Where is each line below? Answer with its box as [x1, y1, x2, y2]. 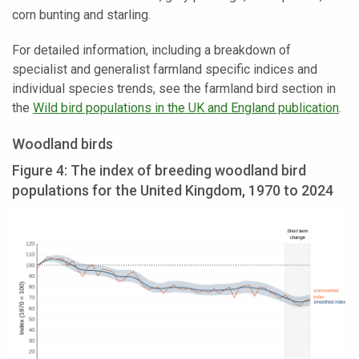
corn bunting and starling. [12, 7, 151, 23]
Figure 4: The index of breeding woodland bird [12, 162, 306, 179]
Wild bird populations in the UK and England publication [33, 100, 339, 116]
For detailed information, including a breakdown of [12, 42, 291, 58]
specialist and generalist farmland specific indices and [12, 62, 317, 78]
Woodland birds [12, 135, 113, 153]
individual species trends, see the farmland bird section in [12, 81, 336, 97]
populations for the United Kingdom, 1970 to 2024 [12, 182, 333, 200]
